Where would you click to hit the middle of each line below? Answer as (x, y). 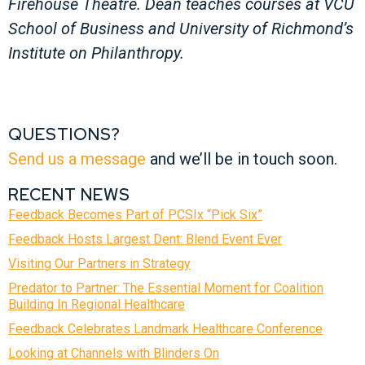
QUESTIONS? (64, 134)
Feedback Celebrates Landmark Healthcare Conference (165, 329)
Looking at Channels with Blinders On (114, 354)
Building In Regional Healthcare (97, 305)
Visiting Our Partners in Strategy (99, 264)
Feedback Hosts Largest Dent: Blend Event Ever (145, 240)
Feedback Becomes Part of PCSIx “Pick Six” (135, 215)
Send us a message (77, 158)
